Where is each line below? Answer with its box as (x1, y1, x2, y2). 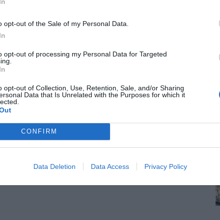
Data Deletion (33, 162, 76, 170)
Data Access (90, 162, 129, 170)
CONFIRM (21, 128, 57, 135)
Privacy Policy (144, 162, 187, 170)
